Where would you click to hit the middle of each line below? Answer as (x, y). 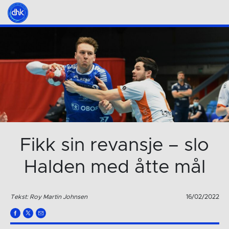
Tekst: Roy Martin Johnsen (49, 197)
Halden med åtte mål (114, 167)
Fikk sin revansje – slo (114, 145)
